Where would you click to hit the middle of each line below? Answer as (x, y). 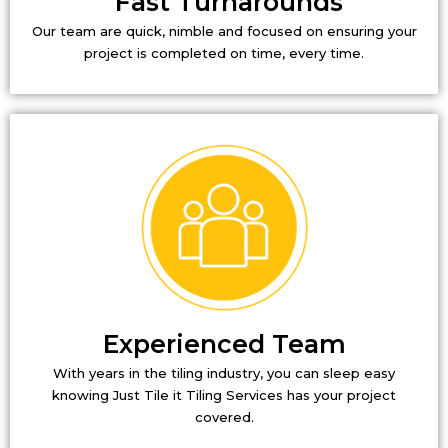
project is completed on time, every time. (224, 52)
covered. (224, 416)
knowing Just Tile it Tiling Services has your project (224, 394)
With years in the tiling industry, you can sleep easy (224, 372)
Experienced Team (224, 343)
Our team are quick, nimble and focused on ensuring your (224, 30)
